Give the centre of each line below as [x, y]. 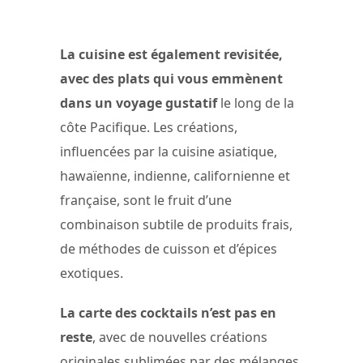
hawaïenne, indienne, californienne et [175, 176]
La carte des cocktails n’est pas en [168, 313]
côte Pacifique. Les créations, [149, 128]
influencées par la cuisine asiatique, [169, 152]
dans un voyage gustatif [140, 103]
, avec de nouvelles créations [180, 337]
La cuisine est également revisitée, [171, 55]
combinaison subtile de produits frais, [176, 225]
